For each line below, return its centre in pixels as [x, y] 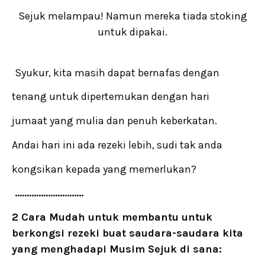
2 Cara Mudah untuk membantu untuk [112, 217]
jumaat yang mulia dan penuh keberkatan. [114, 121]
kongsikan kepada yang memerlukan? [104, 169]
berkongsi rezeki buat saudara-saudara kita [127, 233]
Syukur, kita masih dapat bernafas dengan [117, 72]
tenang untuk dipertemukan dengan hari [111, 97]
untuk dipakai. [132, 32]
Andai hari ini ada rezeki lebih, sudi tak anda [117, 145]
